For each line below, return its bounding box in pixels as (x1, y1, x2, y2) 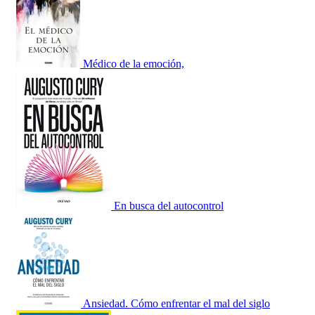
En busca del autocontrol (114, 200, 224, 212)
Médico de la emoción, (83, 58, 184, 70)
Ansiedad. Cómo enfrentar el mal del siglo (83, 297, 270, 310)
